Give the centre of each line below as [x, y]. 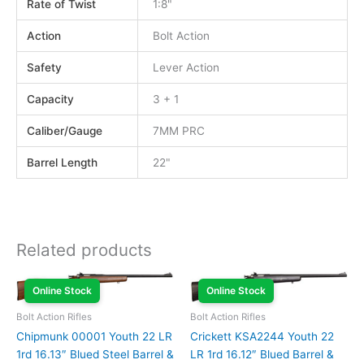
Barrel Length [63, 162]
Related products [84, 249]
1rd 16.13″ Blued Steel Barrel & [95, 355]
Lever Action [186, 67]
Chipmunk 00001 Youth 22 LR [94, 337]
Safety [45, 67]
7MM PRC [179, 130]
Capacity [51, 99]
